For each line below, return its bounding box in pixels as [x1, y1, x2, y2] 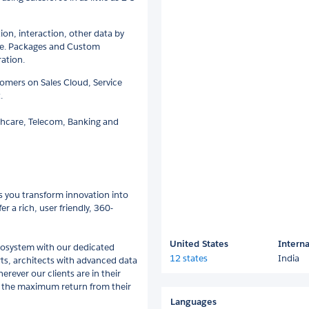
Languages [170, 295, 217, 308]
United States [170, 237, 228, 250]
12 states [170, 252, 208, 264]
